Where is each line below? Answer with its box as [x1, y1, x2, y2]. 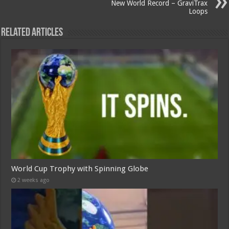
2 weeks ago [17, 176, 50, 184]
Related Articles [1, 27, 63, 39]
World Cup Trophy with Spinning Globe [11, 164, 149, 173]
